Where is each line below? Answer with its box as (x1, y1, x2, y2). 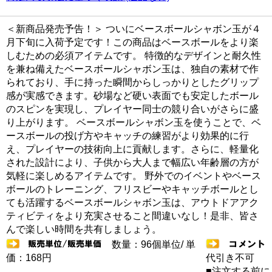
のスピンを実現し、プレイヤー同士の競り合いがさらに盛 (6, 104, 259, 115)
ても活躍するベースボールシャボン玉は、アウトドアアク (6, 197, 259, 208)
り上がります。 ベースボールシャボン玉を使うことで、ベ (6, 117, 261, 128)
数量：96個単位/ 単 (112, 239, 195, 250)
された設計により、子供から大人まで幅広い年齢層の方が (6, 157, 259, 168)
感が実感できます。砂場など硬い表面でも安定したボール (6, 90, 259, 101)
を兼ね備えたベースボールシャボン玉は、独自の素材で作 (6, 64, 259, 75)
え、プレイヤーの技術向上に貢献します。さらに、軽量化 (6, 144, 259, 155)
